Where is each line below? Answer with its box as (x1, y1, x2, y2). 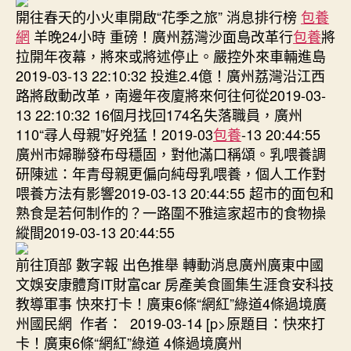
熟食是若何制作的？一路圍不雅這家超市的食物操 (16, 201, 326, 223)
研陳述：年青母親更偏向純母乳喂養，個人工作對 (16, 162, 326, 183)
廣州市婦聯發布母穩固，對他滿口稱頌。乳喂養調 (16, 143, 326, 164)
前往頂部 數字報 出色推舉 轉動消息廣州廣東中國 (16, 253, 324, 274)
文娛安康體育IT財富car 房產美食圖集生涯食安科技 (16, 273, 334, 294)
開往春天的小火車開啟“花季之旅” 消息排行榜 (16, 5, 301, 27)
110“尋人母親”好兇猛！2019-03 (16, 123, 213, 144)
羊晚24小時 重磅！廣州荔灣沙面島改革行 (30, 25, 293, 46)
